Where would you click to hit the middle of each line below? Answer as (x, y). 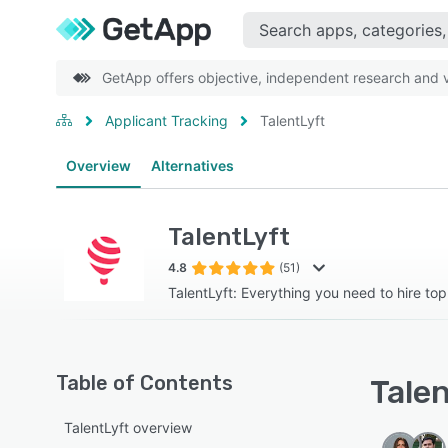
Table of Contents (144, 383)
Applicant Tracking (166, 120)
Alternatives (192, 165)
